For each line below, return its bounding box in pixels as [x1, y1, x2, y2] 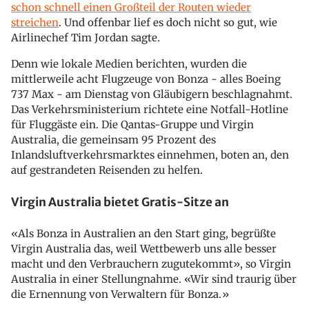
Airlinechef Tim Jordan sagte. [11, 31, 160, 44]
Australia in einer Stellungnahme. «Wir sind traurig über [11, 272, 297, 286]
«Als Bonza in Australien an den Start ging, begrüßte [11, 227, 276, 241]
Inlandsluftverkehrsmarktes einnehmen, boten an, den [11, 148, 289, 161]
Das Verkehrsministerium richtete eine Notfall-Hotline [11, 103, 288, 116]
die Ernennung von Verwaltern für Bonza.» [11, 288, 229, 301]
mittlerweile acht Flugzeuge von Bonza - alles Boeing [11, 72, 281, 86]
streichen [11, 16, 59, 29]
